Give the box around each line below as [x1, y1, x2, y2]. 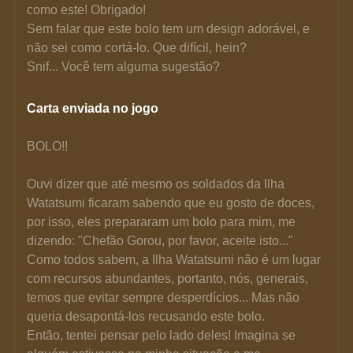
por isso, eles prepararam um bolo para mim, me [27, 214, 299, 229]
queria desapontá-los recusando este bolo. [27, 309, 266, 323]
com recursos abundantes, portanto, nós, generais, [27, 271, 312, 285]
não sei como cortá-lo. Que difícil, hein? [27, 40, 247, 54]
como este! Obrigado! [27, 2, 147, 17]
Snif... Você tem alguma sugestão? [27, 59, 221, 73]
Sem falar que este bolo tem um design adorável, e [27, 21, 314, 35]
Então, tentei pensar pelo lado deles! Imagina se [27, 328, 299, 342]
